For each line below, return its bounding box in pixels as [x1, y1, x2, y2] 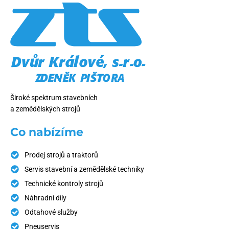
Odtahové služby [25, 208, 78, 216]
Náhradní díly [25, 193, 66, 202]
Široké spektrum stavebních [10, 93, 99, 102]
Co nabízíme [10, 125, 83, 139]
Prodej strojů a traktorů [25, 150, 98, 159]
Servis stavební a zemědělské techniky [25, 165, 144, 173]
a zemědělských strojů [10, 104, 80, 113]
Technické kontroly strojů [25, 179, 103, 188]
